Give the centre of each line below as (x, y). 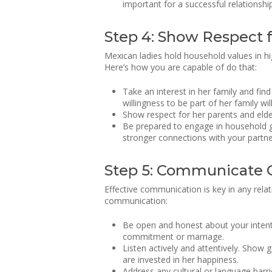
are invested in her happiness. (181, 260)
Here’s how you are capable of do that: (181, 67)
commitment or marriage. (173, 236)
